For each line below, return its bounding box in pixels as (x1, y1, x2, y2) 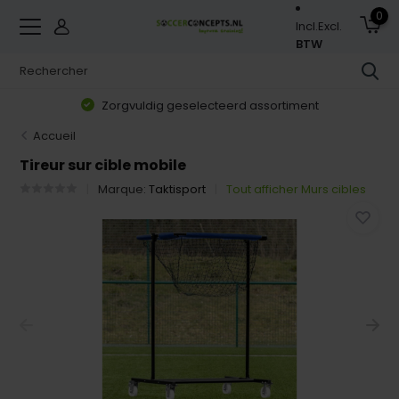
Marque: (98, 181, 150, 198)
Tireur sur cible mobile (20, 155, 187, 175)
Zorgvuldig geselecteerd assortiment (98, 96, 319, 114)
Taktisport (149, 181, 207, 198)
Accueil (33, 127, 77, 144)
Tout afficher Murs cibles (226, 181, 367, 198)
